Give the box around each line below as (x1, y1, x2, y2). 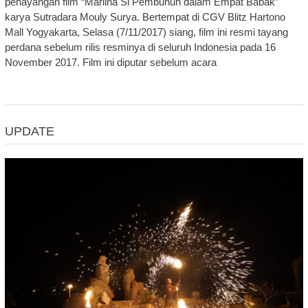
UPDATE (4, 124, 54, 139)
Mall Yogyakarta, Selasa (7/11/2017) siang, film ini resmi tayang (4, 26, 288, 38)
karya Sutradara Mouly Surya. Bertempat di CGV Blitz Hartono (4, 11, 285, 23)
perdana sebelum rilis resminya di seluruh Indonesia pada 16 (4, 41, 276, 54)
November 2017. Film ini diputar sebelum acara (4, 56, 217, 69)
